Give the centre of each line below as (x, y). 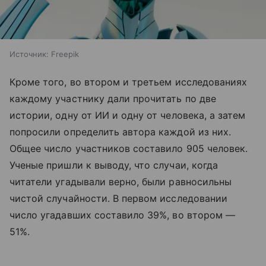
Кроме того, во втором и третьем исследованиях (129, 82)
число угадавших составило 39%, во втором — (123, 215)
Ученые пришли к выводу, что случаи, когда (114, 165)
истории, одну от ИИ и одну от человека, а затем (128, 115)
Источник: (29, 54)
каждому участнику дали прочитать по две (113, 98)
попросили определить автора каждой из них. (121, 132)
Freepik (65, 54)
